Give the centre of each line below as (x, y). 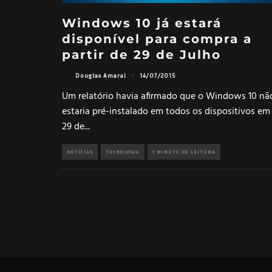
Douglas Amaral (101, 76)
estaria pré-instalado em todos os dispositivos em (166, 111)
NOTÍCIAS (80, 151)
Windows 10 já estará (142, 23)
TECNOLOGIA (123, 151)
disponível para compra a (157, 39)
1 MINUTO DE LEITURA (184, 151)
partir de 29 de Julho (141, 54)
